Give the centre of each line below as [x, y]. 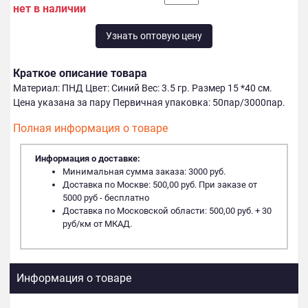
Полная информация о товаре [90, 129]
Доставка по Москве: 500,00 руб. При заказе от [160, 185]
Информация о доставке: [88, 159]
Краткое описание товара [80, 74]
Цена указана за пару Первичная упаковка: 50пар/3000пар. [149, 103]
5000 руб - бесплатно [106, 198]
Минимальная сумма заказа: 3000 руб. [144, 172]
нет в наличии [49, 9]
